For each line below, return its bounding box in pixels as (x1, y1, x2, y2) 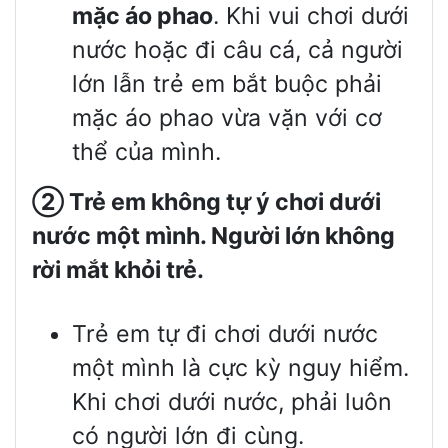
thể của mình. (72, 138, 221, 167)
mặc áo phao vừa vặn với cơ (72, 104, 382, 133)
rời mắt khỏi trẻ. (32, 256, 204, 285)
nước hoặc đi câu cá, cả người (72, 36, 403, 65)
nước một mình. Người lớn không (32, 222, 395, 251)
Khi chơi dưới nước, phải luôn (72, 388, 392, 417)
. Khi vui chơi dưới (213, 2, 409, 31)
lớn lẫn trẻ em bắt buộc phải (72, 70, 382, 99)
